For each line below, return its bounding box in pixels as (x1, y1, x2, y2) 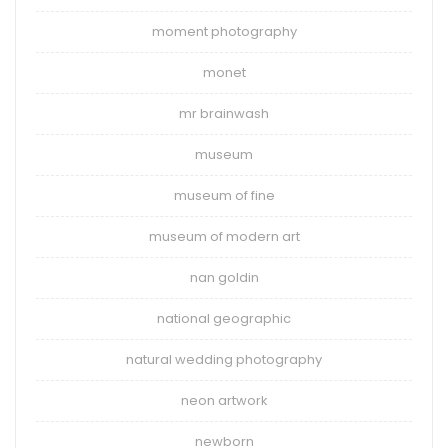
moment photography (151, 22, 297, 42)
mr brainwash (179, 104, 269, 124)
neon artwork (180, 391, 268, 411)
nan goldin (189, 268, 259, 288)
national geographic (157, 309, 291, 329)
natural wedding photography (126, 350, 322, 370)
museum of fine (173, 186, 275, 206)
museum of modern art (148, 227, 300, 247)
